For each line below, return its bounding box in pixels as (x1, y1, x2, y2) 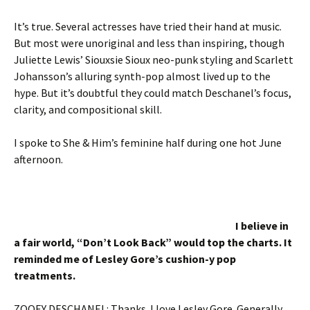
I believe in (235, 219, 289, 232)
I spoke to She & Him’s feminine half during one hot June (14, 136, 282, 149)
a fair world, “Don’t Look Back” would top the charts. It (14, 235, 292, 249)
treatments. (14, 268, 75, 282)
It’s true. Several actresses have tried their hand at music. (14, 19, 282, 33)
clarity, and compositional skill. (14, 102, 162, 116)
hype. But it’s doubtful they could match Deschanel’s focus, (14, 86, 291, 100)
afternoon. (14, 152, 63, 166)
